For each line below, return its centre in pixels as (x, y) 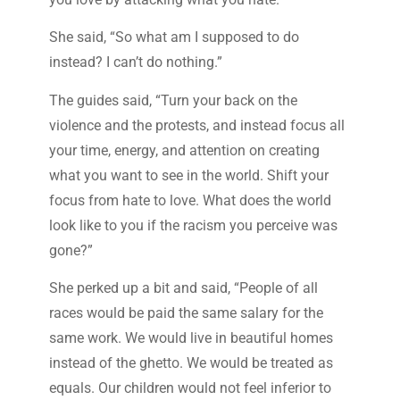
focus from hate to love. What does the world (190, 200)
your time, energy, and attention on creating (184, 150)
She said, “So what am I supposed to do (174, 37)
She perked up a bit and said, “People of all (183, 287)
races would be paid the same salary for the (186, 312)
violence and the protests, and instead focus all (196, 125)
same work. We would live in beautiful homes (191, 337)
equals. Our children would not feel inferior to (190, 387)
